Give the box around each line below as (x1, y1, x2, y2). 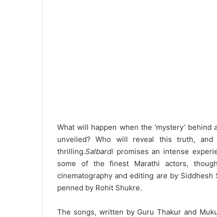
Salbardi (85, 147, 113, 156)
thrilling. (57, 147, 85, 156)
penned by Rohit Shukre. (57, 183, 142, 193)
